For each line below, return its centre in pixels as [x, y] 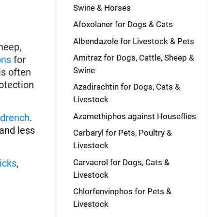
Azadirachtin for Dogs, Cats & [126, 87]
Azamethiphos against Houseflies [134, 116]
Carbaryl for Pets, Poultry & [122, 133]
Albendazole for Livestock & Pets [133, 41]
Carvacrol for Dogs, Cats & [121, 162]
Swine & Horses [102, 8]
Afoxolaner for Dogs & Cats [123, 24]
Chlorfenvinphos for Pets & [122, 191]
